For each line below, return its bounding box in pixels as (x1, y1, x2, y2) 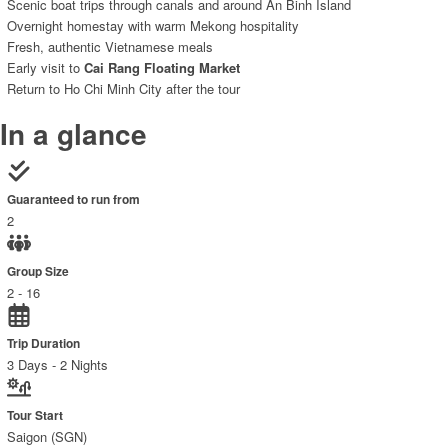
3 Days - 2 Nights (7, 355, 108, 375)
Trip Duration (7, 335, 80, 353)
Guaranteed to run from (7, 191, 140, 209)
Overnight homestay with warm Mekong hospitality (7, 16, 299, 36)
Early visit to (7, 58, 84, 78)
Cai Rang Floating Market (84, 58, 240, 78)
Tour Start (7, 407, 63, 425)
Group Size (7, 263, 69, 281)
